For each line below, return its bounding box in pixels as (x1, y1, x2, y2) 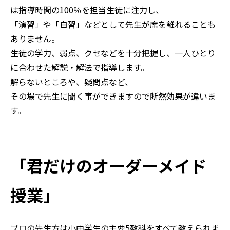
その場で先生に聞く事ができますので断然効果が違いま (10, 89, 216, 102)
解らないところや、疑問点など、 (10, 75, 133, 88)
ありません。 (10, 32, 60, 45)
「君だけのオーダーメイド (10, 154, 207, 178)
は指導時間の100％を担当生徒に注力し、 (10, 3, 164, 16)
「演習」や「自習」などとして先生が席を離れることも (10, 17, 216, 30)
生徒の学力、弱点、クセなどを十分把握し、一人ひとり (10, 46, 216, 59)
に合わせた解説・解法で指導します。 (10, 61, 149, 73)
